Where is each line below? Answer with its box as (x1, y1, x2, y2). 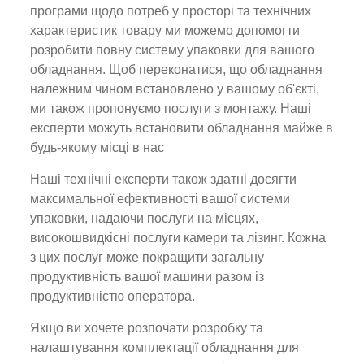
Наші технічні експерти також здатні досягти (30, 172, 297, 186)
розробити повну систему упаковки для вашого (30, 43, 315, 57)
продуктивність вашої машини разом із (30, 270, 265, 284)
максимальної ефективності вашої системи (30, 192, 291, 206)
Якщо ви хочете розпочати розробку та (30, 321, 264, 335)
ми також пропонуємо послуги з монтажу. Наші (30, 102, 312, 115)
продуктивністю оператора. (30, 289, 196, 303)
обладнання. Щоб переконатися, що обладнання (30, 63, 323, 76)
